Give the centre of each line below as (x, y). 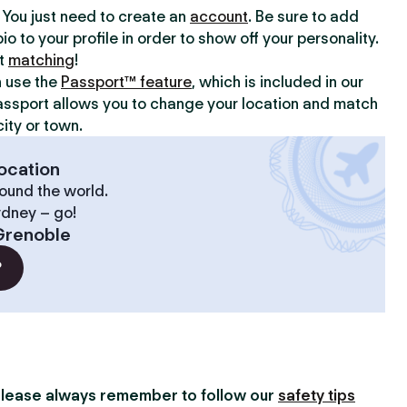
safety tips (317, 395)
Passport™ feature (126, 82)
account (219, 16)
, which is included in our (278, 82)
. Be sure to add (303, 16)
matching (41, 60)
